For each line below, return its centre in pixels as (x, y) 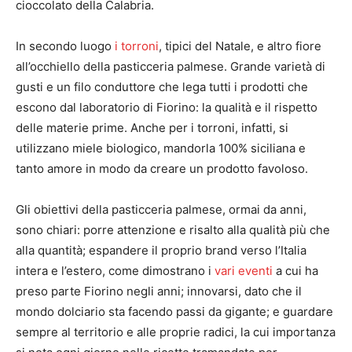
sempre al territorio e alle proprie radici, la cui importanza (176, 332)
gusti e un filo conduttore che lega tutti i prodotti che (162, 86)
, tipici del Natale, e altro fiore (240, 46)
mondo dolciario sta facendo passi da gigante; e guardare (174, 311)
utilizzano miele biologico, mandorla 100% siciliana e (161, 148)
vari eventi (244, 270)
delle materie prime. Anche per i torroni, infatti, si (152, 127)
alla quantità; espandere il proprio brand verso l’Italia (161, 250)
